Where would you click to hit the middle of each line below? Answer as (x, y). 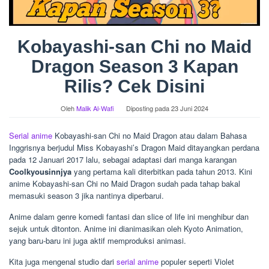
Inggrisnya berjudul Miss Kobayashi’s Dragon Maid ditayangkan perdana (134, 148)
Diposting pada (149, 108)
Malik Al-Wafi (95, 108)
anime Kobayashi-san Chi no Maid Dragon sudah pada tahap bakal (125, 184)
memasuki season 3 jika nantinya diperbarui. (86, 196)
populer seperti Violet (196, 262)
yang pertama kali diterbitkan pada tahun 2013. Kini (163, 172)
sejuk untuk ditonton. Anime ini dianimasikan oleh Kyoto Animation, (126, 229)
